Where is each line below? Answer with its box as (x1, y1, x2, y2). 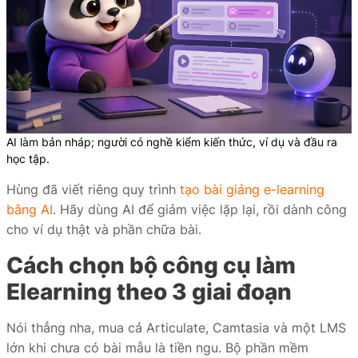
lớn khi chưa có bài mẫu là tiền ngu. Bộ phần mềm (6, 340, 308, 356)
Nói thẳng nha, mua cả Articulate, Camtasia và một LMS (6, 320, 346, 336)
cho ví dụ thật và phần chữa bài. (6, 221, 201, 237)
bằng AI (6, 201, 53, 217)
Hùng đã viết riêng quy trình (6, 181, 180, 197)
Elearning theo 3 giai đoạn (6, 278, 292, 305)
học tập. (6, 152, 50, 165)
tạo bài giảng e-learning (180, 181, 324, 197)
